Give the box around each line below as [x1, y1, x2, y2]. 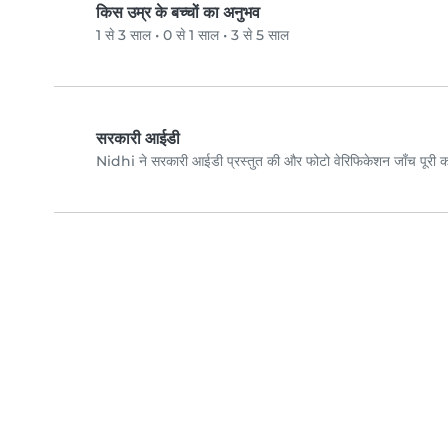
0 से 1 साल [163, 26, 219, 45]
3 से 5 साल [231, 26, 289, 45]
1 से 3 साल [96, 26, 151, 45]
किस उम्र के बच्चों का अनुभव [96, 3, 260, 23]
